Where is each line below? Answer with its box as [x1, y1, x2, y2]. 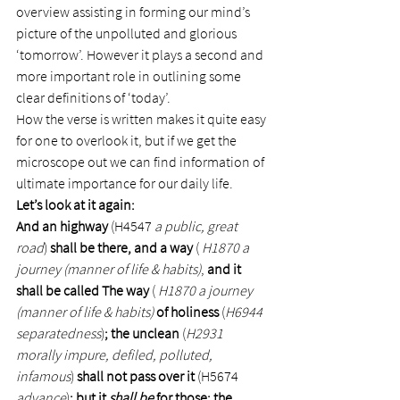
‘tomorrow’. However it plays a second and [16, 46, 266, 63]
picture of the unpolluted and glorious [16, 24, 239, 42]
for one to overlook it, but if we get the [16, 131, 239, 149]
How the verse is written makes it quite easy [16, 110, 269, 128]
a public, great [154, 217, 240, 235]
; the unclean [104, 324, 182, 342]
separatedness [16, 324, 101, 342]
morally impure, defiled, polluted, [16, 346, 215, 363]
